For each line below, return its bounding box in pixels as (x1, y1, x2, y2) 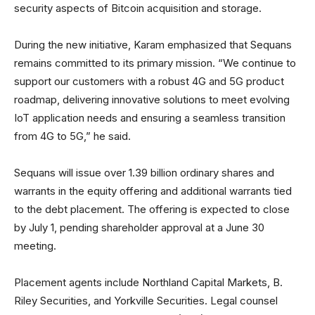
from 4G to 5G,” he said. (14, 129, 134, 143)
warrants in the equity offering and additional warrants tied (14, 184, 292, 198)
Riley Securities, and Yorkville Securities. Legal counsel (14, 293, 278, 307)
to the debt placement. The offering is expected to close (14, 202, 290, 216)
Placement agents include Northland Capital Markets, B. (14, 275, 283, 289)
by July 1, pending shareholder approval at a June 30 (14, 220, 264, 234)
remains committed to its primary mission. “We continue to (14, 56, 296, 70)
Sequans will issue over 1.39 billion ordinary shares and (14, 165, 274, 179)
